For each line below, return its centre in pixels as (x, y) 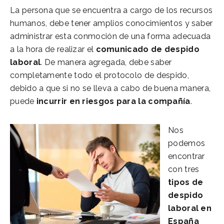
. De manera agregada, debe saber (106, 62)
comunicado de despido (146, 49)
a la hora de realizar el (52, 49)
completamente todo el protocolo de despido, (99, 75)
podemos (187, 143)
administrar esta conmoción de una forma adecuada (110, 36)
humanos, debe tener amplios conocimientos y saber (111, 23)
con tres (184, 169)
